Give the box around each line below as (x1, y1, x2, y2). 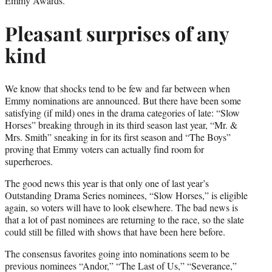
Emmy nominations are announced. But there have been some (5, 93, 241, 107)
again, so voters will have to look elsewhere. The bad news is (5, 200, 238, 214)
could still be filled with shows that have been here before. (5, 225, 225, 238)
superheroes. (5, 154, 53, 168)
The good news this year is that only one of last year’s (5, 176, 209, 189)
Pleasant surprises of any (5, 20, 229, 47)
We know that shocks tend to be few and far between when (5, 81, 230, 95)
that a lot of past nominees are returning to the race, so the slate (5, 212, 244, 226)
